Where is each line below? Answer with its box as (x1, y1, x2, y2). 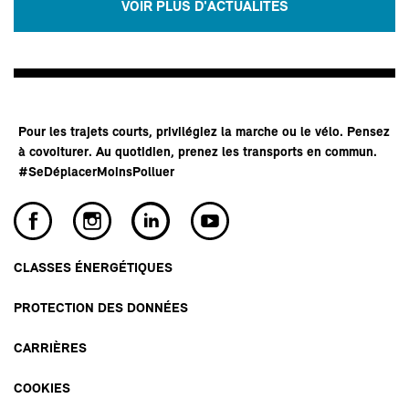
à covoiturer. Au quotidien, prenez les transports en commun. (18, 145, 377, 160)
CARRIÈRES (14, 341, 87, 356)
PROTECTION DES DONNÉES (14, 301, 188, 316)
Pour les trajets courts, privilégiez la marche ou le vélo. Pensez (18, 125, 390, 140)
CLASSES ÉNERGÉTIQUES (14, 261, 173, 276)
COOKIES (14, 382, 70, 396)
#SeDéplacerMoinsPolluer (18, 165, 174, 180)
